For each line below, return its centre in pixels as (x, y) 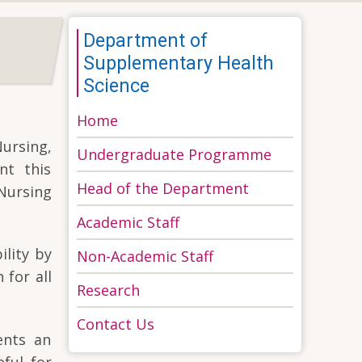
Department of (146, 40)
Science (117, 85)
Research (109, 290)
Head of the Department (163, 188)
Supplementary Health (179, 63)
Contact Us (116, 324)
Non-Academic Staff (145, 256)
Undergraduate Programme (175, 154)
